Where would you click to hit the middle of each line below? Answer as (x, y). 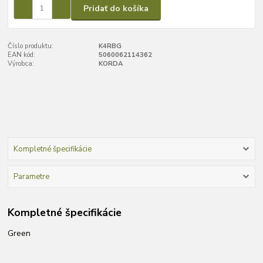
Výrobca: (21, 64)
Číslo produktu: (31, 46)
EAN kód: (22, 55)
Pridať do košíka (116, 8)
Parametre (31, 177)
